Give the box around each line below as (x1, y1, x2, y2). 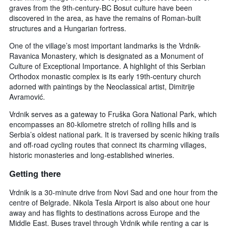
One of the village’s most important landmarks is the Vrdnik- (9, 40, 201, 51)
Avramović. (9, 91, 45, 102)
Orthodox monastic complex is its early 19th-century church (9, 71, 201, 82)
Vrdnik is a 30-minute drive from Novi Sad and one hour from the (9, 187, 218, 197)
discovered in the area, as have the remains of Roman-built (9, 13, 201, 24)
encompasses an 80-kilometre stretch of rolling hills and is (9, 119, 196, 130)
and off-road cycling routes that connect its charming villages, (9, 140, 207, 150)
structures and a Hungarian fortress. (9, 23, 126, 34)
